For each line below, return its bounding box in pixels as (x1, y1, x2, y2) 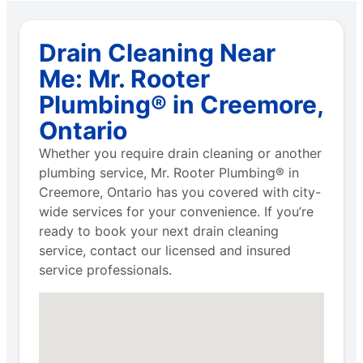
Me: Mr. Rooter (39, 64, 210, 94)
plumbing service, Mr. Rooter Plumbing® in (39, 164, 299, 181)
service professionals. (39, 262, 172, 279)
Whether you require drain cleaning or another (39, 145, 322, 162)
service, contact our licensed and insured (39, 242, 291, 259)
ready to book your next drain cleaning (39, 223, 279, 240)
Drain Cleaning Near (39, 38, 275, 68)
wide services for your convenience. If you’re (39, 203, 314, 220)
